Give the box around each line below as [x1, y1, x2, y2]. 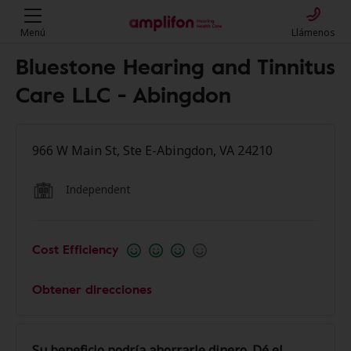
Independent [66, 181, 131, 197]
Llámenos [291, 26, 335, 39]
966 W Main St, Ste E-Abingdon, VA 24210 [32, 142, 273, 159]
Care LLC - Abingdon [16, 78, 231, 110]
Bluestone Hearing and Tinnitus [16, 49, 335, 82]
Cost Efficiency [32, 240, 118, 259]
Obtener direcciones [32, 280, 152, 299]
